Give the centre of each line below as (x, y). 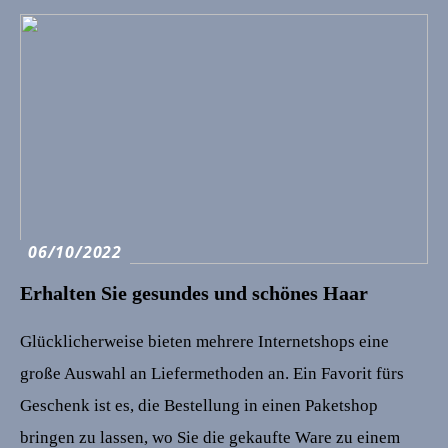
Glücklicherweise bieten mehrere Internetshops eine (204, 341)
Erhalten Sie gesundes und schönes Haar (194, 292)
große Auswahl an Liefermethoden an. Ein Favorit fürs (212, 373)
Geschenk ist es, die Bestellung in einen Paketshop (199, 405)
